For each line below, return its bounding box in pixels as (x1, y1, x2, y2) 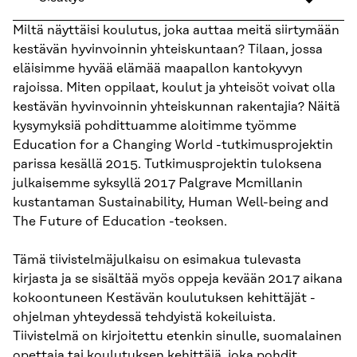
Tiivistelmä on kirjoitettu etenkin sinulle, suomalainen (13, 329, 342, 344)
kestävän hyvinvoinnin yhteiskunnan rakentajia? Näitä (13, 100, 340, 115)
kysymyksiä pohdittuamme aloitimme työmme (13, 119, 296, 134)
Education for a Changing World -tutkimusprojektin (13, 138, 333, 153)
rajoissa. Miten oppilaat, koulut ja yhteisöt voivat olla (13, 80, 335, 96)
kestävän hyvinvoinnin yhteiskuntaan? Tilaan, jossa (13, 42, 323, 57)
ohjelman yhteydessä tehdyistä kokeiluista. (13, 310, 276, 325)
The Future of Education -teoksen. (13, 214, 227, 229)
